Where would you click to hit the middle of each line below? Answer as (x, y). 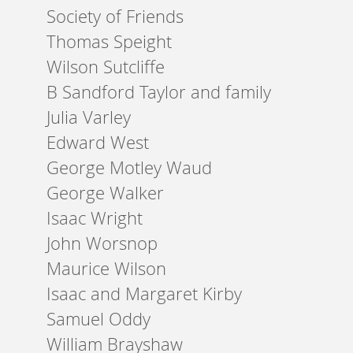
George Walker (106, 193)
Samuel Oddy (99, 319)
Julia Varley (89, 117)
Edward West (98, 142)
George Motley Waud (130, 167)
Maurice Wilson (107, 268)
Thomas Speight (110, 41)
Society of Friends (115, 16)
